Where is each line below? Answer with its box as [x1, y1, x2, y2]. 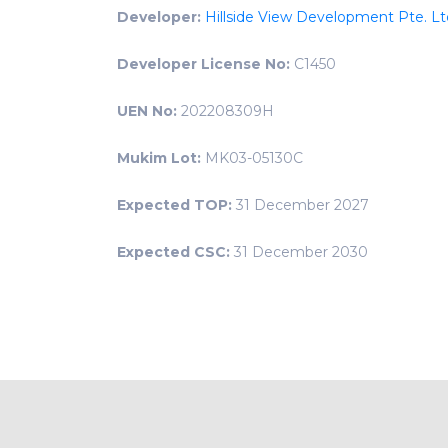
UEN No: [117, 102, 177, 121]
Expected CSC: [117, 243, 230, 262]
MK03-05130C [201, 149, 303, 168]
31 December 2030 [230, 243, 368, 262]
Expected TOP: [117, 196, 232, 215]
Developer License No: [117, 55, 290, 74]
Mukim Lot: [117, 149, 201, 168]
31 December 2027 [232, 196, 369, 215]
